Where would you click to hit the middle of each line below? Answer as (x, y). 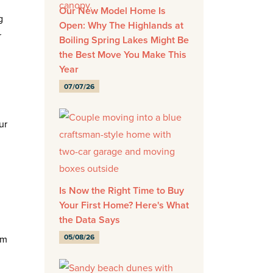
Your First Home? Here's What (124, 205)
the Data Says (90, 220)
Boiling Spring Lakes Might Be (124, 40)
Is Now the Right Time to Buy (122, 191)
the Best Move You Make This (123, 54)
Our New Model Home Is (112, 10)
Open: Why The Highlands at (121, 25)
